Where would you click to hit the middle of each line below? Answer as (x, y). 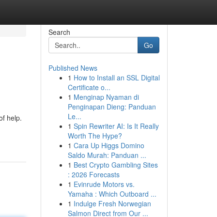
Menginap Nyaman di (106, 97)
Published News (73, 68)
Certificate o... (89, 87)
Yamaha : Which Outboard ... (112, 194)
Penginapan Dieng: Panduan (112, 107)
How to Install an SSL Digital (116, 77)
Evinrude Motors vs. (104, 184)
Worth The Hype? (95, 136)
